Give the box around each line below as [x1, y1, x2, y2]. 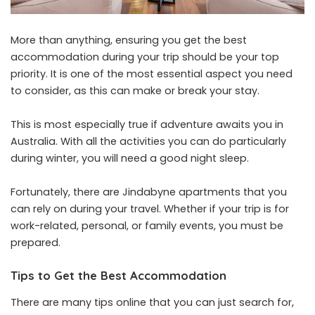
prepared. [11, 236, 60, 250]
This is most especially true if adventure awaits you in [11, 117, 283, 132]
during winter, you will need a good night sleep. [11, 151, 249, 166]
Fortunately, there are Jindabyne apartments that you [11, 185, 287, 200]
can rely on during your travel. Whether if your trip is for [11, 202, 289, 217]
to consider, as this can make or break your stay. [11, 84, 259, 98]
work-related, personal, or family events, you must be [11, 219, 283, 233]
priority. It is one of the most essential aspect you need [11, 67, 292, 82]
